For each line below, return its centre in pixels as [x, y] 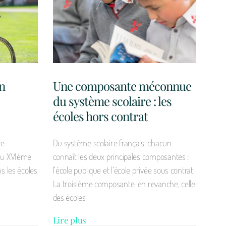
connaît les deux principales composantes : [121, 156]
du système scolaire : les [112, 101]
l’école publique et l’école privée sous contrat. [124, 170]
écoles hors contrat [100, 116]
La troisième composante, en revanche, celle [124, 183]
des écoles [69, 197]
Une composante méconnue [122, 86]
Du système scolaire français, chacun [112, 143]
